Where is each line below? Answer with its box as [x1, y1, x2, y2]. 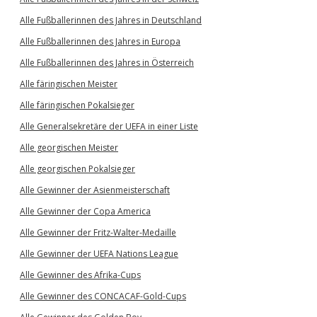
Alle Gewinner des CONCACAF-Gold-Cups [20, 290, 186, 302]
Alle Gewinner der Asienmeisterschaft [20, 184, 170, 196]
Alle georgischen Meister [20, 142, 118, 154]
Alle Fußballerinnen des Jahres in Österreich [20, 57, 194, 69]
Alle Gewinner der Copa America [20, 205, 151, 217]
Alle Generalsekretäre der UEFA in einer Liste [20, 120, 198, 132]
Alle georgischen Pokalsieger [20, 163, 135, 175]
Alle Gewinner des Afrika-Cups [20, 269, 141, 281]
